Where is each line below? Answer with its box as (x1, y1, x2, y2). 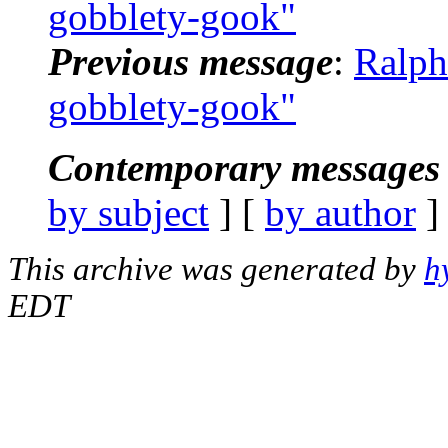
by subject (48, 190, 209, 234)
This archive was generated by (8, 250, 424, 287)
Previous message (48, 39, 333, 83)
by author (265, 190, 416, 234)
